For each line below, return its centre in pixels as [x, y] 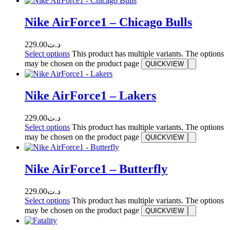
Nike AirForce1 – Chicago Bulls [108, 22]
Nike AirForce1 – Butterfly [96, 169]
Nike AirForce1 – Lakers [90, 96]
